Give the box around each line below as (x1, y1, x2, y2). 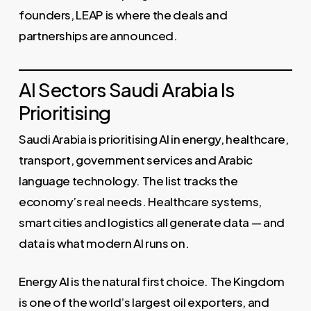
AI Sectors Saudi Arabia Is (18, 76, 235, 101)
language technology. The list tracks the (18, 172, 238, 188)
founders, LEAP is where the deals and (18, 6, 228, 22)
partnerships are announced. (18, 27, 178, 43)
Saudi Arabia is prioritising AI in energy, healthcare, (18, 131, 289, 146)
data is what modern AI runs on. (18, 235, 190, 251)
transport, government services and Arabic (18, 151, 253, 167)
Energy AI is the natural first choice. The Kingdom (18, 274, 285, 289)
